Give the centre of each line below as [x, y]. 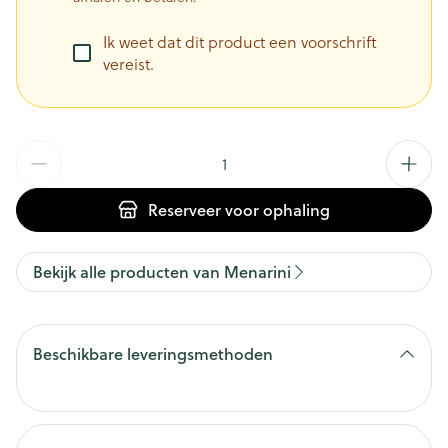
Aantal [38, 150]
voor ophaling [275, 209]
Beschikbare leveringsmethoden [153, 353]
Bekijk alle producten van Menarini [162, 271]
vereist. [128, 64]
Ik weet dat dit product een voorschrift [240, 42]
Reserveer [184, 209]
